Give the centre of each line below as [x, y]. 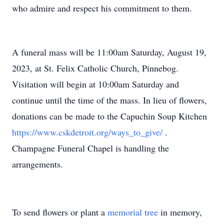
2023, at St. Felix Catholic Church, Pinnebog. [97, 68]
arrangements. [37, 164]
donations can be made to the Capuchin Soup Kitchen [109, 116]
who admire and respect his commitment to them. [102, 8]
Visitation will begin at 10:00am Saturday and [95, 84]
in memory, [180, 212]
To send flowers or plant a [60, 212]
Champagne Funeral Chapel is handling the [90, 148]
